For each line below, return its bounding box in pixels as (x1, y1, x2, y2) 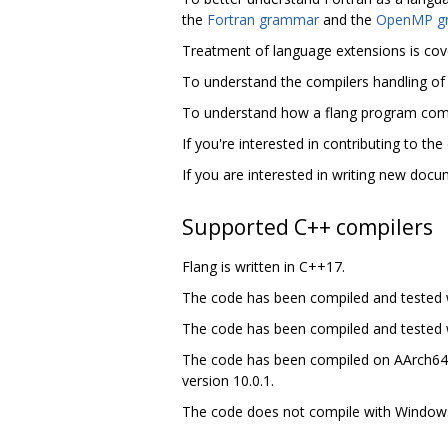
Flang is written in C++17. (182, 256, 345, 276)
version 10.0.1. (182, 370, 274, 390)
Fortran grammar (207, 9, 319, 29)
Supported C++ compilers (182, 212, 433, 241)
